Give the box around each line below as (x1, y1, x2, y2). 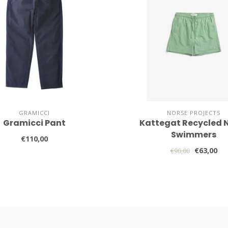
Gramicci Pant (3, 117, 66, 129)
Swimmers (171, 128, 217, 140)
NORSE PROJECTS (167, 108, 221, 117)
